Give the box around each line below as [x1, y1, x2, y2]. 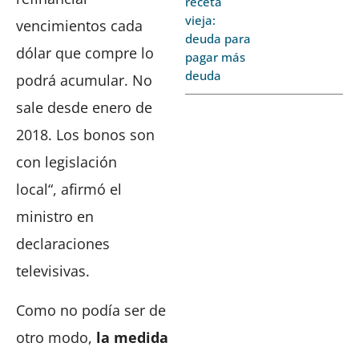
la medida [96, 327, 168, 347]
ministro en [16, 207, 94, 227]
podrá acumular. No [16, 71, 152, 91]
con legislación [16, 152, 117, 172]
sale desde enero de [16, 98, 152, 118]
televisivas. [16, 261, 90, 281]
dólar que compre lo [16, 43, 154, 63]
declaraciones [16, 234, 110, 254]
